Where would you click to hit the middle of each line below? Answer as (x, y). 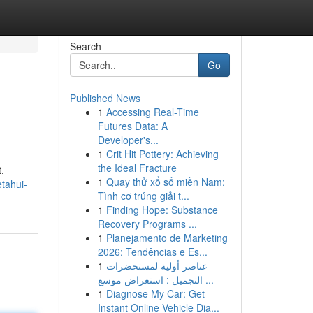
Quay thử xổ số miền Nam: (165, 182)
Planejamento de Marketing (167, 238)
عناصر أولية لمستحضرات (156, 265)
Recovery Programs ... (147, 224)
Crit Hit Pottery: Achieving (162, 154)
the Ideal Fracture (137, 168)
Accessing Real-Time (152, 112)
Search (85, 46)
